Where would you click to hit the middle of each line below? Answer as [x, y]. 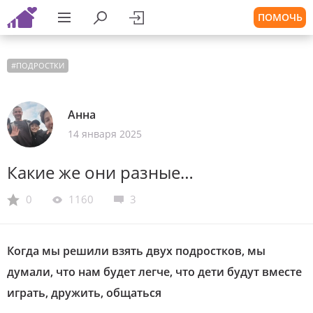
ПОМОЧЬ [280, 17]
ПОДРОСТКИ [40, 65]
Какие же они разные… [100, 172]
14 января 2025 [105, 134]
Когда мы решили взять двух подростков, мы [136, 251]
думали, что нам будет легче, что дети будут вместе [154, 272]
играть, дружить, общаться [84, 293]
